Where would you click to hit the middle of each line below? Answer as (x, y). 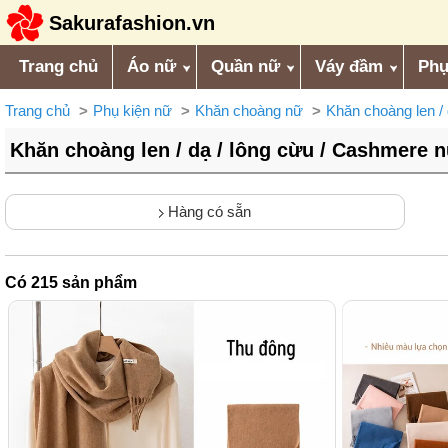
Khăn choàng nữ (249, 110)
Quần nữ (245, 66)
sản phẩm (97, 282)
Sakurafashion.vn (132, 22)
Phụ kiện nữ (132, 110)
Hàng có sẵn (208, 211)
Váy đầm (349, 66)
